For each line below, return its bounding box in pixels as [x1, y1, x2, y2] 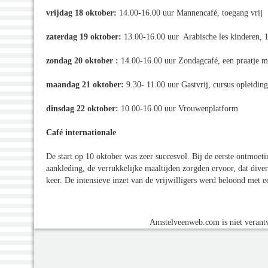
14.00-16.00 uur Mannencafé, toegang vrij [117, 8, 263, 17]
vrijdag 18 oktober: [46, 8, 117, 17]
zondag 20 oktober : [46, 56, 118, 65]
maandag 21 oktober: [46, 80, 124, 89]
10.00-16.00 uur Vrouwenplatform [118, 103, 238, 113]
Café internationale [46, 127, 116, 137]
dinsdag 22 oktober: [46, 103, 118, 113]
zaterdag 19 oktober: [46, 32, 121, 41]
